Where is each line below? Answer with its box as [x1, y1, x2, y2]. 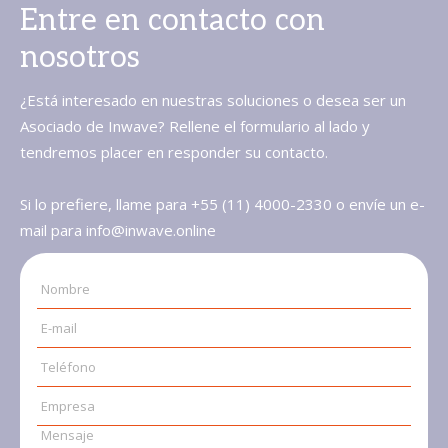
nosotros [20, 40, 140, 77]
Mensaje [41, 426, 94, 445]
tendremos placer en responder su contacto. [20, 142, 328, 163]
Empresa [41, 397, 95, 416]
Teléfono [41, 358, 96, 377]
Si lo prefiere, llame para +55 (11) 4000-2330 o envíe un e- [20, 194, 425, 215]
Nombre [41, 280, 90, 299]
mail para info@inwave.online [20, 220, 216, 241]
